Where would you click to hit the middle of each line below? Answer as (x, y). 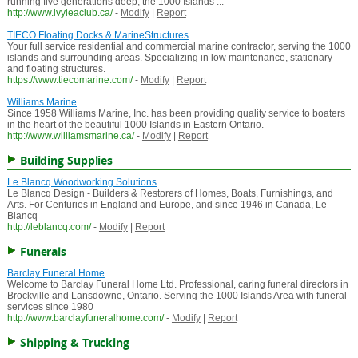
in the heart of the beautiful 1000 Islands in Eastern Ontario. (135, 125)
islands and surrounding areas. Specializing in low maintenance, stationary (169, 58)
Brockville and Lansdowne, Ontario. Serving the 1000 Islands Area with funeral (177, 296)
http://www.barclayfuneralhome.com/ (85, 318)
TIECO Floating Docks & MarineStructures (97, 36)
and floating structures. (56, 69)
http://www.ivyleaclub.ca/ (60, 13)
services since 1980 (50, 307)
